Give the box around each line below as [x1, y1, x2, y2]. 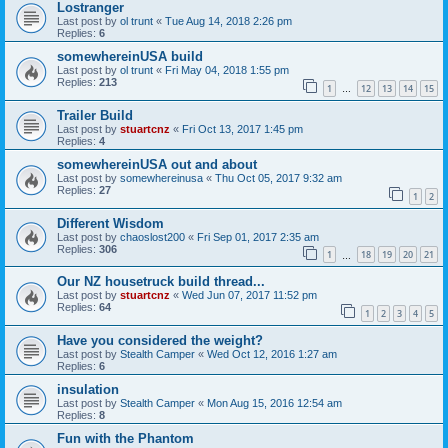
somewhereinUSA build [57, 49, 203, 65]
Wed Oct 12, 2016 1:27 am [207, 347, 337, 360]
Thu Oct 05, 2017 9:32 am [215, 171, 342, 184]
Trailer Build [57, 107, 133, 123]
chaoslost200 [120, 230, 185, 243]
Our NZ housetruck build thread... [57, 274, 265, 290]
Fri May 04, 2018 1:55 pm [165, 64, 289, 77]
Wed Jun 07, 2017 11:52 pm [182, 289, 317, 302]
